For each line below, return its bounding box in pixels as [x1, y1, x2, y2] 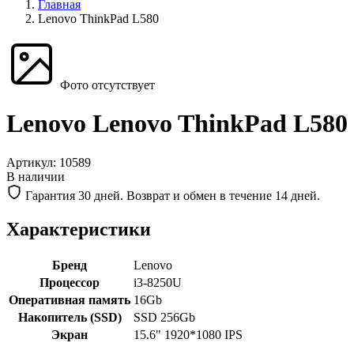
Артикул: [6, 155, 59, 169]
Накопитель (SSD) [17, 310, 122, 324]
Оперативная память [9, 292, 130, 307]
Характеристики [6, 218, 151, 239]
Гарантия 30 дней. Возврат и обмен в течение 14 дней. [22, 188, 320, 202]
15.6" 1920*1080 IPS [134, 327, 243, 341]
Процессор [40, 275, 100, 289]
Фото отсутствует [60, 78, 155, 92]
